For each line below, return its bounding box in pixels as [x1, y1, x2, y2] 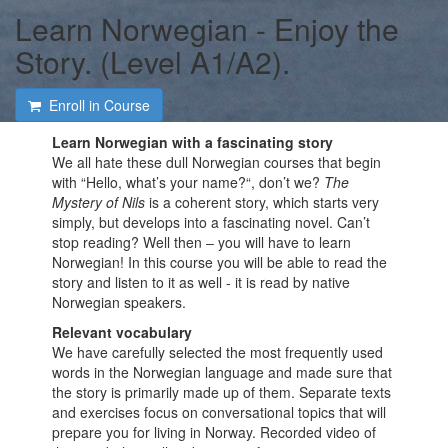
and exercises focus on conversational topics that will [52, 402, 387, 422]
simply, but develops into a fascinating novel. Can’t [52, 212, 371, 232]
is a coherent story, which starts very [145, 192, 380, 212]
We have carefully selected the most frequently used [52, 342, 384, 362]
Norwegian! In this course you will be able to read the [52, 252, 388, 272]
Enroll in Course [41, 95, 150, 115]
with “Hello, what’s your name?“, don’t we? [52, 172, 321, 192]
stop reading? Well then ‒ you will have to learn [52, 232, 352, 252]
